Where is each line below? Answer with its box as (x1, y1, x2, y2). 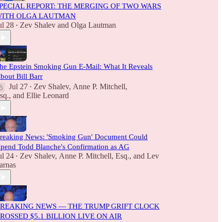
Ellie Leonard (26, 91, 69, 100)
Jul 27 (9, 82, 28, 91)
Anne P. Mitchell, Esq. (59, 152, 129, 160)
